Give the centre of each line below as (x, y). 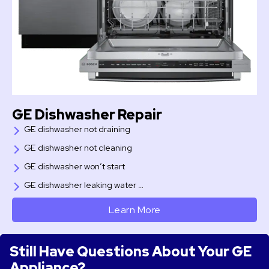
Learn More (134, 210)
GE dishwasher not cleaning (78, 148)
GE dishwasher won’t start (74, 167)
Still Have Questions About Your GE (131, 252)
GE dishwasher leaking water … (84, 185)
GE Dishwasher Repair (87, 115)
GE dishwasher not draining (77, 129)
